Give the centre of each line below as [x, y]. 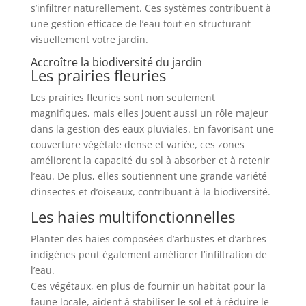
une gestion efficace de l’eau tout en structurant [140, 23]
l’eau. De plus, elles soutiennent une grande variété [149, 176]
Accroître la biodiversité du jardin [116, 62]
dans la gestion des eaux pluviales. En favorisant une [152, 128]
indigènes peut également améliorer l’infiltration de [149, 254]
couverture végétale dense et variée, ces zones [137, 144]
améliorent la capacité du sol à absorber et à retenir [150, 160]
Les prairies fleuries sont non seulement [123, 97]
